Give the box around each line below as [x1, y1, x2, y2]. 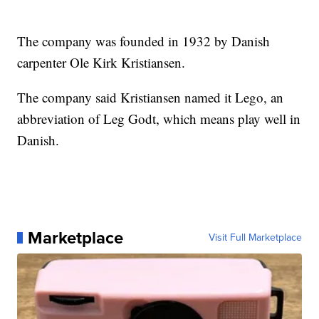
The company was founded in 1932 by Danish [17, 31, 271, 50]
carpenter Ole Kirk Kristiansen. [17, 53, 186, 71]
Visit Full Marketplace [208, 229, 302, 245]
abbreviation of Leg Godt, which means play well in [17, 109, 301, 127]
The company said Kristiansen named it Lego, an [17, 88, 284, 106]
